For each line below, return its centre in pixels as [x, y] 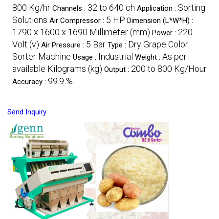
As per [175, 56]
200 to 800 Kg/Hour [169, 68]
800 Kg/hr [31, 7]
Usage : [86, 57]
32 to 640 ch [111, 7]
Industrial [116, 56]
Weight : [149, 57]
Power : [165, 33]
